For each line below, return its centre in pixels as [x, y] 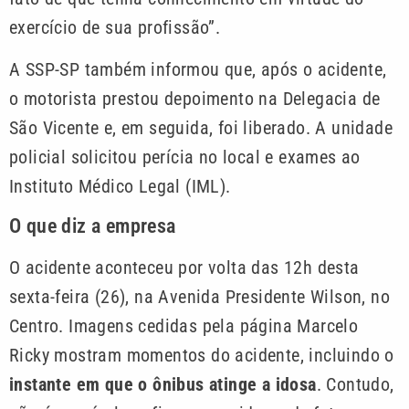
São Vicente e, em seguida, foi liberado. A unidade [201, 128]
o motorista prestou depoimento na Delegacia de [195, 99]
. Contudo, [355, 384]
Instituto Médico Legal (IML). [120, 187]
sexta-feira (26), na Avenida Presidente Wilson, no [199, 296]
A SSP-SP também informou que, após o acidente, [198, 70]
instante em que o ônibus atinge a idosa [163, 384]
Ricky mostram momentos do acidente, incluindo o [202, 355]
